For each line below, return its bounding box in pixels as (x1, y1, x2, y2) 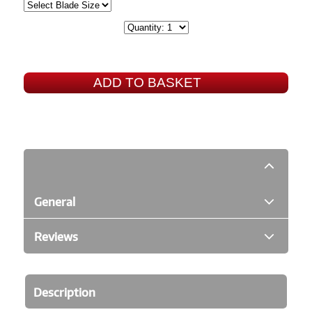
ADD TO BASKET (93, 75, 201, 91)
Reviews (34, 228, 79, 244)
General (34, 193, 76, 209)
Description (33, 283, 96, 299)
